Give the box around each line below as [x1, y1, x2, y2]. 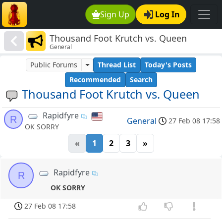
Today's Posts [144, 60, 192, 70]
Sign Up [100, 9, 130, 20]
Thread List [97, 60, 136, 70]
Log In [155, 9, 180, 20]
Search [130, 75, 153, 85]
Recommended [69, 75, 121, 85]
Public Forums [30, 60, 78, 70]
